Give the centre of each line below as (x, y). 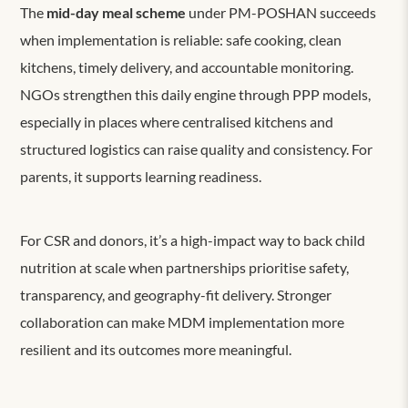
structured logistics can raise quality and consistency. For (197, 148)
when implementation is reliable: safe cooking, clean (181, 39)
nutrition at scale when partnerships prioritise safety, (185, 267)
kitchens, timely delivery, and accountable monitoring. (187, 66)
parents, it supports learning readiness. (143, 176)
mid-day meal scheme (117, 12)
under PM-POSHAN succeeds (281, 12)
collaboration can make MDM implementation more (183, 321)
